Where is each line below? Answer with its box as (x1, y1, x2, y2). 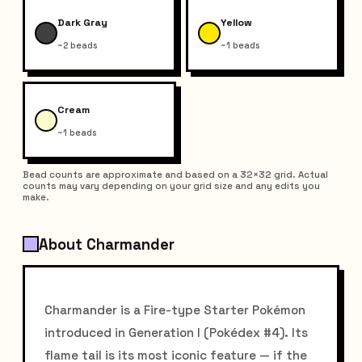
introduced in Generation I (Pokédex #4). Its (44, 324, 308, 340)
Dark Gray (57, 16, 107, 30)
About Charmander (39, 234, 175, 254)
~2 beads (57, 39, 97, 51)
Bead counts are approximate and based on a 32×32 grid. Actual (23, 168, 328, 180)
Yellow (221, 16, 252, 30)
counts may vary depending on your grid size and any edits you (23, 179, 320, 192)
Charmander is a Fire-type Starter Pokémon (44, 301, 305, 318)
